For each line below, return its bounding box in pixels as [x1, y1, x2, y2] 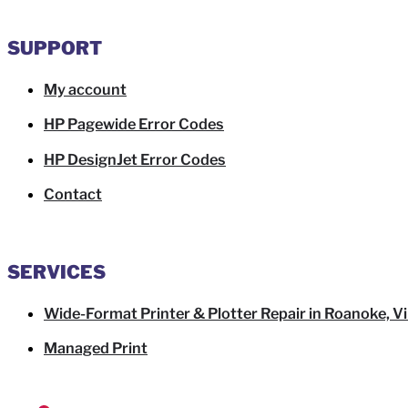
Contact [44, 185, 102, 204]
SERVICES [7, 260, 106, 284]
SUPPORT [7, 36, 102, 60]
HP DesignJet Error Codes [44, 149, 226, 168]
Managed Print [44, 339, 148, 358]
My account [44, 79, 127, 98]
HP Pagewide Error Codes [44, 115, 224, 134]
